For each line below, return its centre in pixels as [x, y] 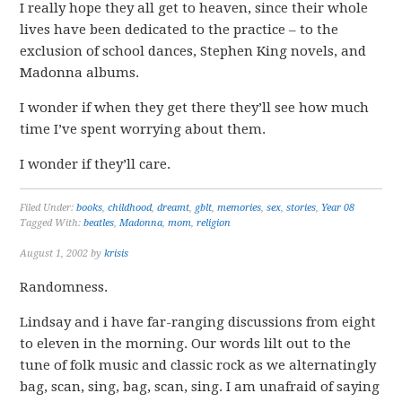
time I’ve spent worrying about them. [143, 129]
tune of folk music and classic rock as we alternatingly [198, 365]
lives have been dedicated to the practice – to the [179, 30]
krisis [117, 253]
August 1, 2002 [54, 253]
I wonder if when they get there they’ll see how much [195, 108]
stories [301, 208]
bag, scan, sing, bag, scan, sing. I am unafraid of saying [200, 387]
